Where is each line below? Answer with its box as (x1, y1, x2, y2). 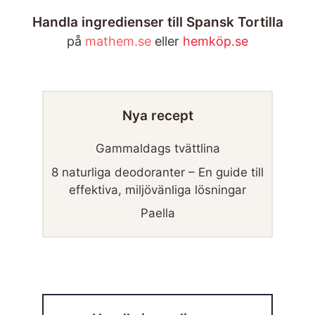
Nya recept (122, 108, 193, 124)
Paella (140, 206, 175, 220)
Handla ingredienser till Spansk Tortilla (32, 14, 283, 30)
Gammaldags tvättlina (95, 141, 220, 155)
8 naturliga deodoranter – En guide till (51, 165, 264, 179)
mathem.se (85, 34, 151, 49)
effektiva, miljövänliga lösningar (69, 182, 246, 197)
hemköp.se (183, 34, 248, 49)
